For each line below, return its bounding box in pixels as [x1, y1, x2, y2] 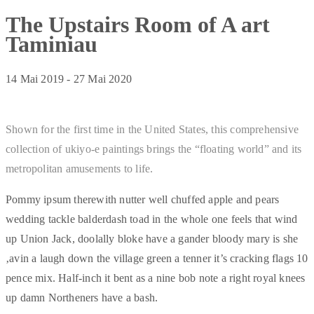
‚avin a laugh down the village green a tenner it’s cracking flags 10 [6, 252, 308, 264]
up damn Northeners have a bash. [6, 291, 158, 303]
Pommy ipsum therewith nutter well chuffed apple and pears [6, 193, 280, 205]
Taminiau [6, 32, 97, 57]
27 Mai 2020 [73, 72, 132, 85]
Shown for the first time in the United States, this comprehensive [6, 123, 299, 135]
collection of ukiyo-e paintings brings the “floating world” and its [6, 142, 302, 155]
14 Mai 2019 [6, 72, 64, 85]
